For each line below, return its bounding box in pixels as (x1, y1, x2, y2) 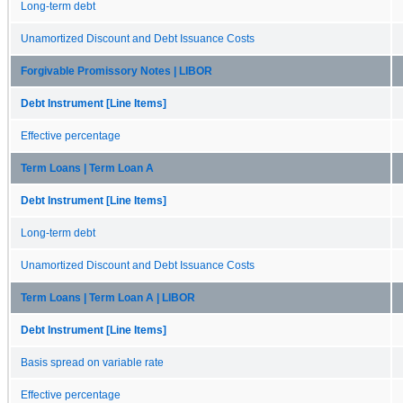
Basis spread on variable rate (21, 356, 164, 368)
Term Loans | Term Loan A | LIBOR (21, 291, 195, 303)
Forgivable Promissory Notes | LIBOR (21, 65, 212, 76)
